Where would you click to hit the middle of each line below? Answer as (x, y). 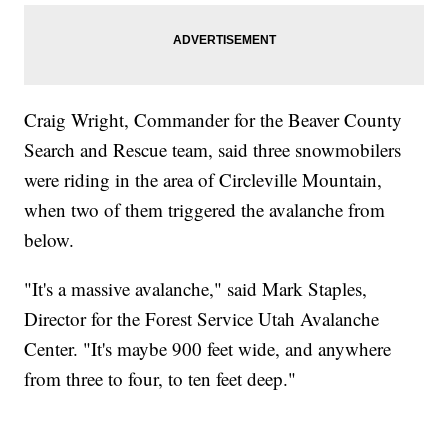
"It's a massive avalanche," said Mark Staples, (196, 289)
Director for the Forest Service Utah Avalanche (202, 319)
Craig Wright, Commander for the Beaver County (213, 120)
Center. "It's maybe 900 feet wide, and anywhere (208, 349)
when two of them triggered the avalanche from (205, 210)
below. (49, 240)
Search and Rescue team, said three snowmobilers (213, 150)
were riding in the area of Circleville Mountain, (203, 180)
